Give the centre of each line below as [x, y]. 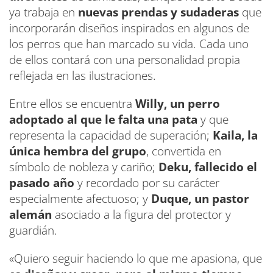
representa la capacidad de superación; [109, 135]
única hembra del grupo [78, 151]
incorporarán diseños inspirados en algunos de [129, 28]
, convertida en [184, 151]
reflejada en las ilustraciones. [83, 75]
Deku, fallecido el [208, 167]
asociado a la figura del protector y [141, 214]
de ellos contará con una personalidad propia [125, 59]
